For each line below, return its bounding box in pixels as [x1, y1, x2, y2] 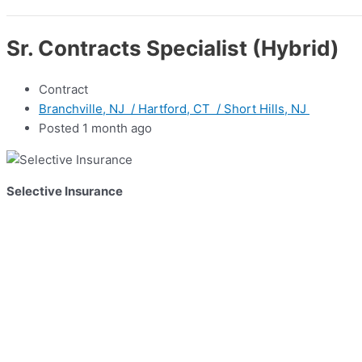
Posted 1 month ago [39, 120, 152, 137]
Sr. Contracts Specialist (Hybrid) [6, 35, 339, 61]
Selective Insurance [6, 183, 123, 200]
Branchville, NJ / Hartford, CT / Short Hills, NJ [39, 101, 309, 117]
